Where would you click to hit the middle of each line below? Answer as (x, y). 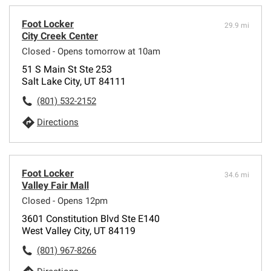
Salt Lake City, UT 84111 (74, 81)
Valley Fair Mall (55, 185)
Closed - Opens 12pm (65, 201)
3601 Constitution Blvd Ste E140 (91, 218)
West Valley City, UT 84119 (79, 230)
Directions (58, 122)
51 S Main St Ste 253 (67, 69)
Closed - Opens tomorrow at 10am (91, 51)
